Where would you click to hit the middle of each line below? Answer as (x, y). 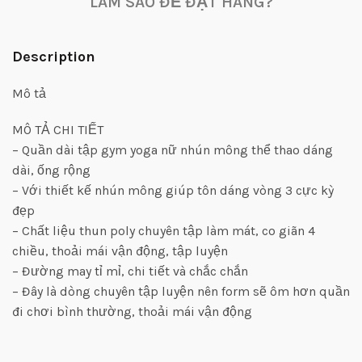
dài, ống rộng (51, 170)
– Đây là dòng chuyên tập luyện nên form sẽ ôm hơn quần (181, 291)
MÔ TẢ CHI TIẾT (58, 129)
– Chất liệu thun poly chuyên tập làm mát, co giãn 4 (164, 230)
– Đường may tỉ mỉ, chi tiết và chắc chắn (130, 271)
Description (54, 56)
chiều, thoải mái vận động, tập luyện (120, 250)
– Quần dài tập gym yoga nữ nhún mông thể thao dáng (173, 149)
